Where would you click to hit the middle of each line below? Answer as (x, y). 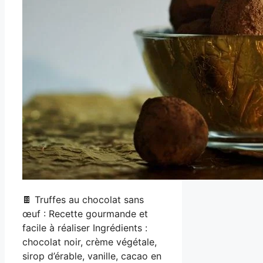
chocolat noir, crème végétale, (90, 242)
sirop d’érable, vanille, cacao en (92, 256)
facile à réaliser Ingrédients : (85, 227)
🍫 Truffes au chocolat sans (83, 199)
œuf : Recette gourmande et (85, 213)
